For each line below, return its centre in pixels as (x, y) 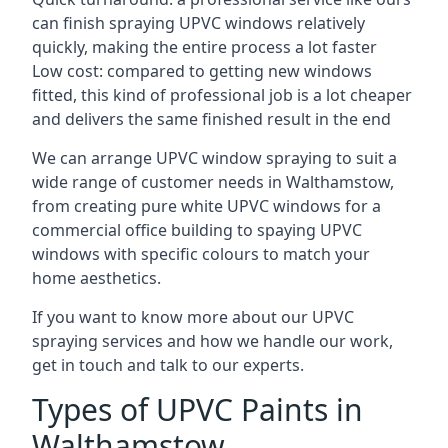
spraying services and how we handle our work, (212, 341)
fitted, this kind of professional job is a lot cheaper (222, 95)
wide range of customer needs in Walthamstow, (213, 182)
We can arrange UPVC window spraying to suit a (214, 158)
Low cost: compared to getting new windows (202, 71)
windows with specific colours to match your (201, 254)
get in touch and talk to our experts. (168, 365)
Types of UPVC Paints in (197, 409)
